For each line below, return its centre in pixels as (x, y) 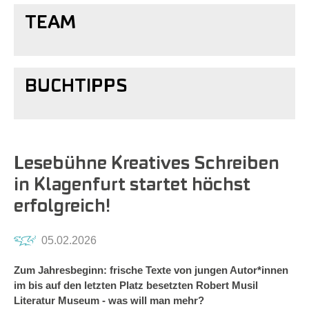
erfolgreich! (62, 207)
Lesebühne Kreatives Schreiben (147, 164)
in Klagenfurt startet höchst (132, 185)
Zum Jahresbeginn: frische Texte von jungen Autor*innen (151, 270)
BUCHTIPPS (76, 87)
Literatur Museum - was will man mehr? (109, 301)
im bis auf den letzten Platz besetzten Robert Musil (136, 286)
